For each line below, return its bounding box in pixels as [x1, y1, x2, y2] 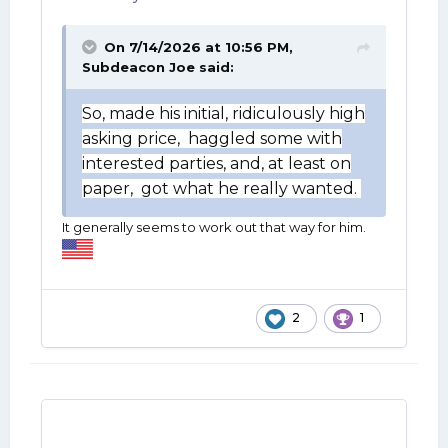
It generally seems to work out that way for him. [62, 219, 366, 235]
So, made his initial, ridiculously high [82, 104, 365, 123]
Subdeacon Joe [82, 59, 195, 75]
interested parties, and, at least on [82, 154, 351, 173]
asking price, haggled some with [82, 129, 342, 148]
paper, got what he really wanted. [82, 179, 361, 198]
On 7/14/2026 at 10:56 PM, [104, 39, 293, 55]
